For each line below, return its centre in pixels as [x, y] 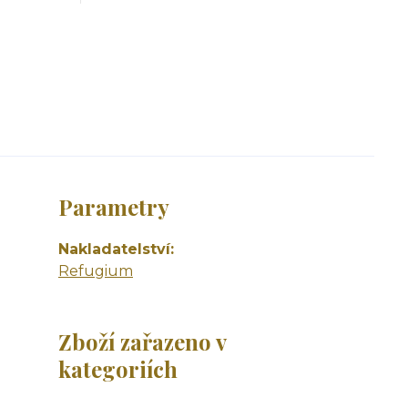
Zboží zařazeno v [142, 342]
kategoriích [118, 369]
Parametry [114, 207]
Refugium [96, 271]
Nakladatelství [114, 249]
